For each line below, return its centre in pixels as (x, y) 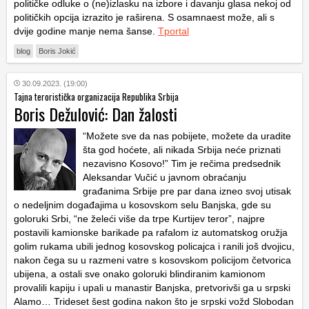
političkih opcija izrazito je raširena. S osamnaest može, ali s (144, 17)
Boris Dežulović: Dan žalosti (96, 113)
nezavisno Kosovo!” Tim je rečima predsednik (182, 163)
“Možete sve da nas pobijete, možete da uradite (187, 136)
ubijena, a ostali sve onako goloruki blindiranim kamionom (140, 273)
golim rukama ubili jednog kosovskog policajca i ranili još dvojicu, (154, 246)
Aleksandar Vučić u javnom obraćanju (165, 177)
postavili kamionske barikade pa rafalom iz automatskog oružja (151, 232)
